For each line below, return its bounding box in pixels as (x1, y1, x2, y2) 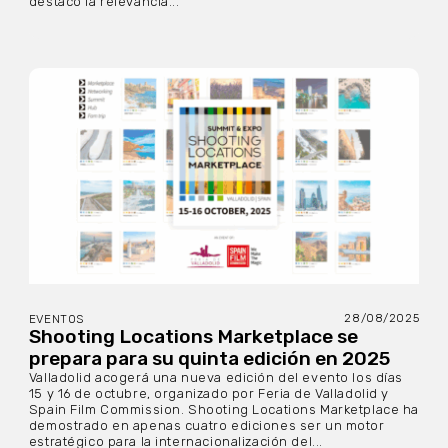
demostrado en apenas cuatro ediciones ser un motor (28, 418, 385, 434)
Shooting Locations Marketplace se (28, 325, 358, 349)
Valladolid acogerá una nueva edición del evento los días (28, 370, 404, 386)
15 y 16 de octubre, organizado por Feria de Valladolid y (28, 386, 390, 402)
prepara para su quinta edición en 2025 (28, 347, 390, 371)
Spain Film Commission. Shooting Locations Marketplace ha (28, 402, 420, 418)
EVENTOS (28, 312, 84, 327)
